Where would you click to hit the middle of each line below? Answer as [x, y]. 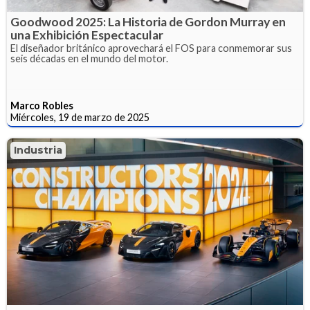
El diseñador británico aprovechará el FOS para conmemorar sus [151, 48]
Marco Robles [42, 106]
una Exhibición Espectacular [87, 35]
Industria [38, 151]
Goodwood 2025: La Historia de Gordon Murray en [148, 22]
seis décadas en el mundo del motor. [89, 59]
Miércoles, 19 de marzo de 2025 [80, 118]
